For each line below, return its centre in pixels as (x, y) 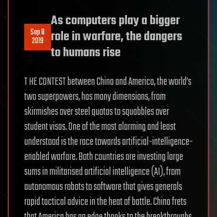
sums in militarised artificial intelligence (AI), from (102, 172)
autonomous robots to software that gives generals (103, 187)
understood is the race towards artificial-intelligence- (108, 142)
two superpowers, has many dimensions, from (95, 97)
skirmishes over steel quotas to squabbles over (97, 112)
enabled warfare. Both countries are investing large (104, 157)
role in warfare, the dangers (116, 37)
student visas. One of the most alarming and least (100, 127)
